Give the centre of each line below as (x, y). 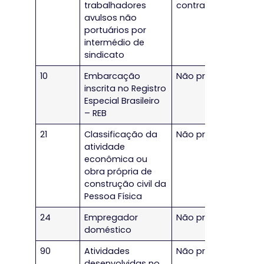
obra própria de (118, 172)
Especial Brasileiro (122, 101)
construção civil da (126, 184)
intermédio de (115, 43)
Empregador (111, 218)
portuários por (115, 30)
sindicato (105, 55)
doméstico (108, 230)
